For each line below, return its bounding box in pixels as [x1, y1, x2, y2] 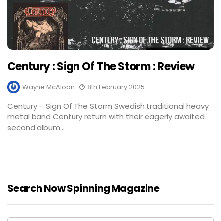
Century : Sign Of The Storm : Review [7, 59, 195, 74]
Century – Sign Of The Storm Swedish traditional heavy [7, 101, 209, 111]
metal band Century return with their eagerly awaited [7, 111, 205, 122]
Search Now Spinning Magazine [7, 182, 160, 196]
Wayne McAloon [22, 82, 74, 92]
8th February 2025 [87, 82, 145, 92]
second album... [7, 122, 65, 133]
